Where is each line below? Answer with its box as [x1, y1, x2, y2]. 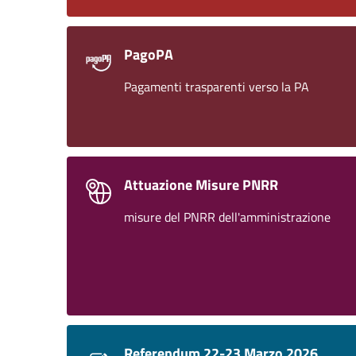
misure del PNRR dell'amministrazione [124, 207, 331, 226]
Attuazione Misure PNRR [124, 174, 278, 195]
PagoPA [124, 44, 173, 65]
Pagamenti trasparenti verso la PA [124, 77, 309, 96]
